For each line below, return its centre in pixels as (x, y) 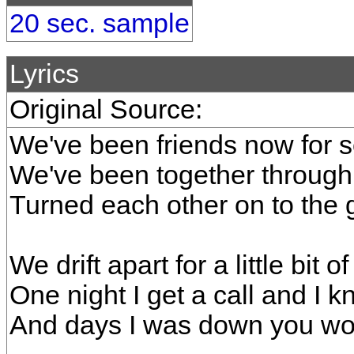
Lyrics (44, 74)
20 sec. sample (100, 23)
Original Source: (106, 109)
